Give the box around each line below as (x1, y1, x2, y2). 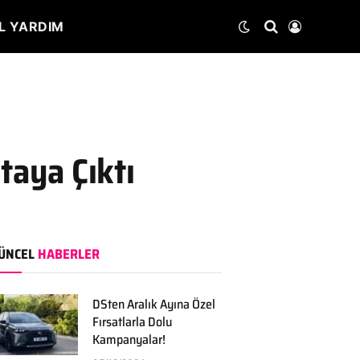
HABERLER (37, 243, 100, 264)
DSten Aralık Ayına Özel (92, 294, 215, 314)
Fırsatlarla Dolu (92, 312, 172, 332)
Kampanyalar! (92, 329, 166, 350)
